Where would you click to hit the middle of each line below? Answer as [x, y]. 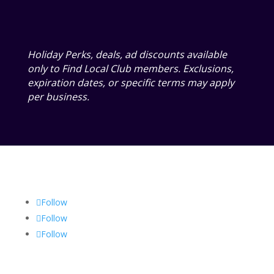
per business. [58, 97]
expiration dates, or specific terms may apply [131, 83]
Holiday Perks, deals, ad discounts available [127, 54]
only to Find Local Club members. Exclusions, [130, 68]
